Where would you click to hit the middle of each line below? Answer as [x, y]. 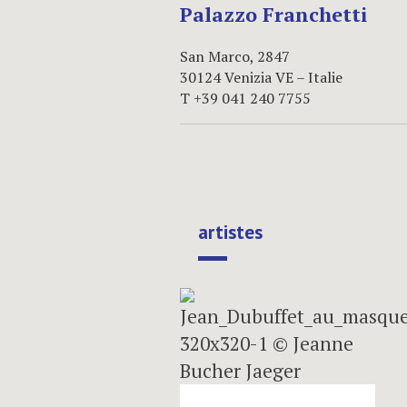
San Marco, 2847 [235, 56]
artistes [230, 232]
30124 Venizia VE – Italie [261, 77]
